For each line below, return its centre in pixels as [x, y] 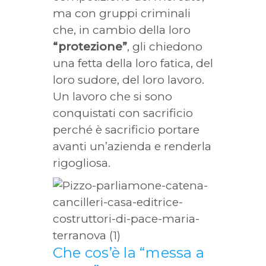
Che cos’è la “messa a [129, 253]
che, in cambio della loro [122, 30]
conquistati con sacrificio [123, 113]
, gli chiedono [165, 47]
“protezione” [90, 47]
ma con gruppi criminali [122, 13]
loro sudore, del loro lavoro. [129, 80]
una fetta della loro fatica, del [133, 63]
